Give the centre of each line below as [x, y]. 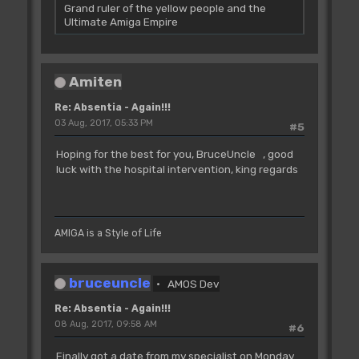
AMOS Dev [194, 284]
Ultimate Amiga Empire [121, 22]
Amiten [95, 81]
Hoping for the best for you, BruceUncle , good [174, 154]
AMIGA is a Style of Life [108, 233]
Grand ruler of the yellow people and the [165, 8]
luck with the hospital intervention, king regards [177, 169]
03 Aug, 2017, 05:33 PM [103, 123]
